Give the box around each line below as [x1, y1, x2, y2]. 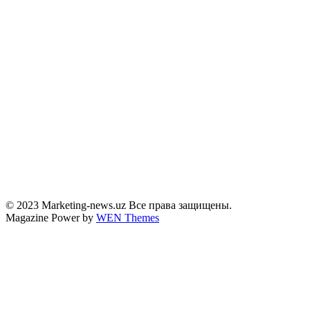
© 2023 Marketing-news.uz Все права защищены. [6, 199, 232, 211]
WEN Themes [96, 211, 159, 224]
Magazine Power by [6, 211, 96, 224]
